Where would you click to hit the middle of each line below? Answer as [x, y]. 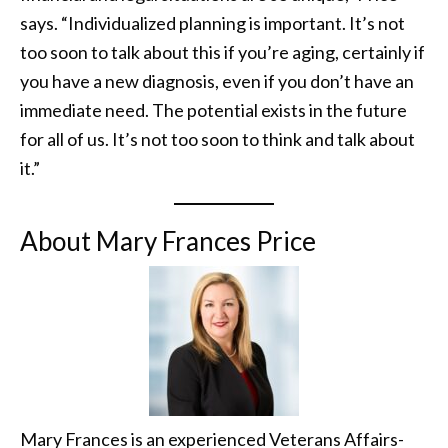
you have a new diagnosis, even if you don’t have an [217, 80]
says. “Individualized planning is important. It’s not [212, 22]
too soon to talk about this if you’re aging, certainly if [222, 51]
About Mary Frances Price [168, 240]
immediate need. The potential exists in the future [213, 109]
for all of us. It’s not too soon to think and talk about [217, 138]
